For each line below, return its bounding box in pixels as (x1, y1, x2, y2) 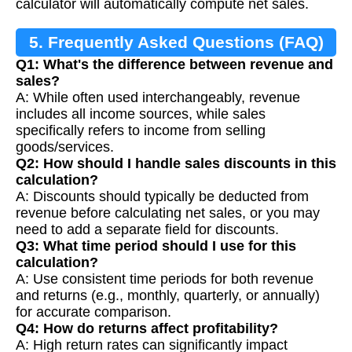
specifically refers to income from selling (16, 123, 266, 139)
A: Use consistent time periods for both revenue (16, 271, 313, 288)
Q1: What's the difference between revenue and (16, 57, 333, 73)
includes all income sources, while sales (16, 106, 266, 123)
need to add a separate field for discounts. (16, 222, 279, 238)
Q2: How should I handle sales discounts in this (16, 156, 336, 172)
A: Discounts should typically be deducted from (16, 189, 309, 205)
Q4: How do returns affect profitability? (16, 321, 278, 337)
